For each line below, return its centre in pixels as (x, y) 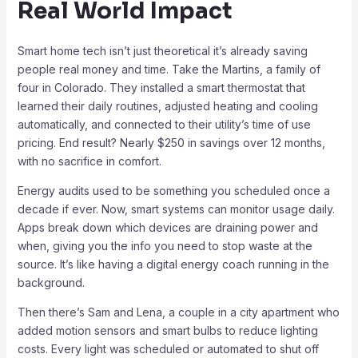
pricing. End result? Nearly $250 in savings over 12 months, (171, 142)
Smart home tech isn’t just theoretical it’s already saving (162, 50)
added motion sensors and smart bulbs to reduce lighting (167, 330)
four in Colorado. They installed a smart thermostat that (161, 87)
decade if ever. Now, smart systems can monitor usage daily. (176, 209)
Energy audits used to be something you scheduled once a (173, 190)
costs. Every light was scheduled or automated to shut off (168, 348)
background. (51, 282)
